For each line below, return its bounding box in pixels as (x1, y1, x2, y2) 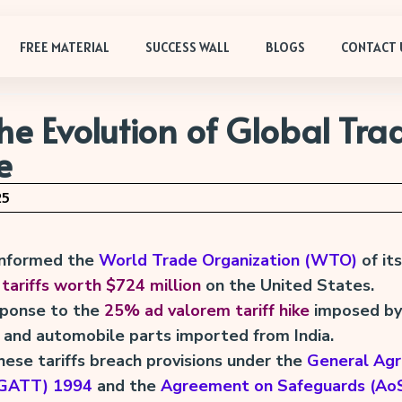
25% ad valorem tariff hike (103, 300, 310, 321)
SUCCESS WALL (145, 38, 231, 56)
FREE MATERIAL (20, 38, 110, 56)
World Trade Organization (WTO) (98, 249, 357, 271)
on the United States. (200, 275, 374, 296)
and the (92, 375, 161, 397)
